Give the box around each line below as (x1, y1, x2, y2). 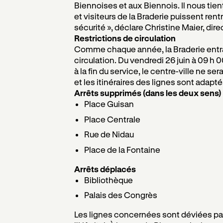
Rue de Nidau (84, 129, 134, 139)
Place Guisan (84, 99, 134, 109)
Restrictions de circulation (74, 33, 176, 43)
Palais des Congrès (84, 190, 158, 200)
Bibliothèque (84, 175, 133, 185)
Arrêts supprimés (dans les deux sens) (74, 88, 222, 98)
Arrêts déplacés (74, 164, 136, 174)
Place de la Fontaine (84, 144, 161, 154)
